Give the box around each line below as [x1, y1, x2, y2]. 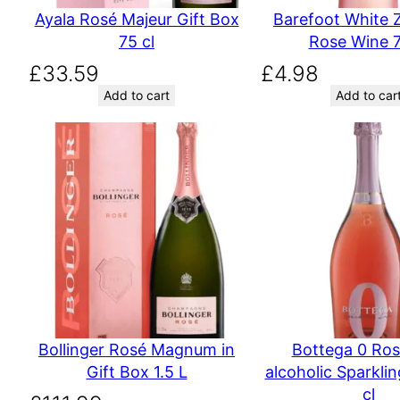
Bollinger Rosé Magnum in [38, 339, 235, 359]
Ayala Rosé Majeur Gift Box [34, 10, 239, 29]
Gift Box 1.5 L [86, 362, 187, 381]
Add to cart [104, 87, 170, 104]
